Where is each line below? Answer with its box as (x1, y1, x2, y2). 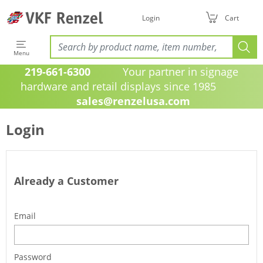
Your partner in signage (90, 65, 238, 79)
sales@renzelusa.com (76, 94, 190, 108)
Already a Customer (14, 174, 119, 188)
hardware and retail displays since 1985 (21, 79, 242, 93)
